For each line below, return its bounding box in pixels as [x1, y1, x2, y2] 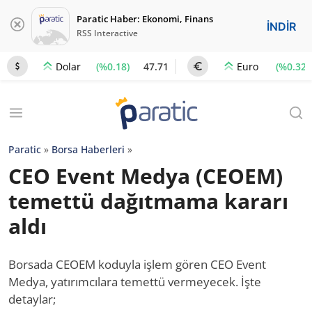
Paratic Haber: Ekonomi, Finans [77, 13, 213, 25]
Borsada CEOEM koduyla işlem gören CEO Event [8, 256, 266, 272]
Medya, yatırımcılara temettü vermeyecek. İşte [8, 274, 261, 290]
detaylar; [8, 291, 56, 307]
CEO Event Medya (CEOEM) [8, 162, 283, 190]
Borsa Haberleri [52, 143, 125, 156]
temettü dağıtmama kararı [8, 187, 288, 215]
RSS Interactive [77, 27, 138, 39]
